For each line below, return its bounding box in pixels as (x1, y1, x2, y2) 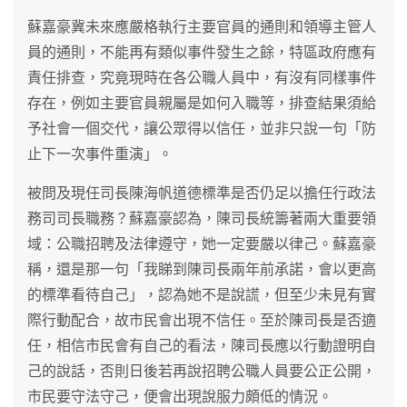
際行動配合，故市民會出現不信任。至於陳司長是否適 (27, 311, 376, 329)
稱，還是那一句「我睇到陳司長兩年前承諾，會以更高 (27, 260, 376, 278)
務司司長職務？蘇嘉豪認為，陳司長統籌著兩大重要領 (27, 209, 376, 227)
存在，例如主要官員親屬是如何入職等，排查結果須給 (27, 94, 376, 112)
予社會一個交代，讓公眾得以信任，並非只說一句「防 (27, 119, 376, 137)
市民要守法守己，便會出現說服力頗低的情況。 (27, 387, 333, 405)
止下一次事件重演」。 (27, 144, 173, 163)
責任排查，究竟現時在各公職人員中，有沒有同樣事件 (27, 68, 376, 86)
